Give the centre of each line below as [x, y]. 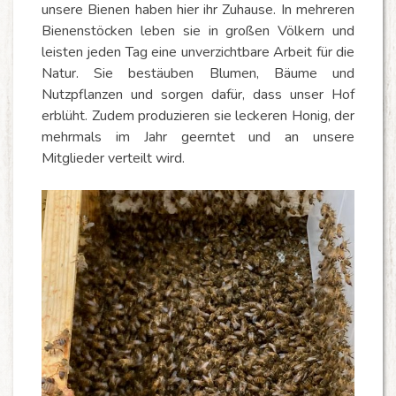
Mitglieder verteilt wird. [113, 158]
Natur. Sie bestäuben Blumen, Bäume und [198, 73]
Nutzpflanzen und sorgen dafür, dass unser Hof [198, 95]
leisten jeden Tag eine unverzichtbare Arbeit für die [198, 52]
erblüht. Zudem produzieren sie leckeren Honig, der [198, 116]
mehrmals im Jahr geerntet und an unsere [198, 137]
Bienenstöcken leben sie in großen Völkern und [198, 31]
